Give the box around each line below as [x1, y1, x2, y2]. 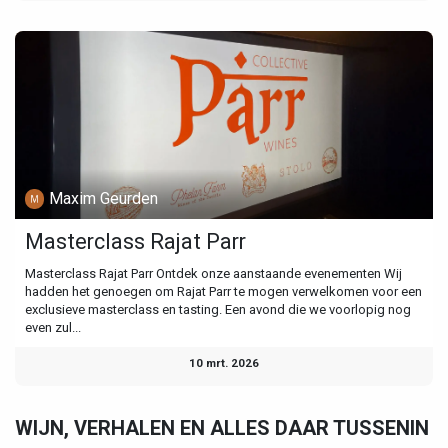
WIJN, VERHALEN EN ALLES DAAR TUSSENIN [15, 415, 429, 440]
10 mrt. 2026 [189, 355, 259, 370]
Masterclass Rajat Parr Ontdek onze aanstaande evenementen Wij [25, 265, 402, 281]
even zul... [25, 319, 81, 335]
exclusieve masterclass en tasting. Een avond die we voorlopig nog [25, 301, 411, 317]
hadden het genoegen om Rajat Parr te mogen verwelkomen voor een [25, 283, 422, 299]
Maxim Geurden [49, 188, 159, 208]
